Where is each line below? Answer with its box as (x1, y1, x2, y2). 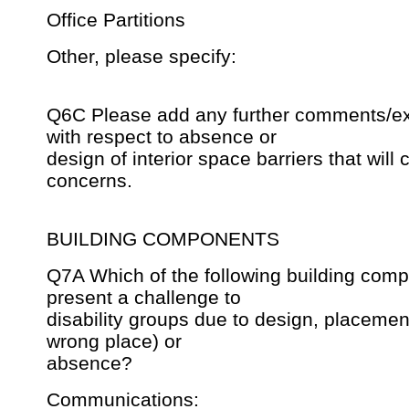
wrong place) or (47, 330, 182, 352)
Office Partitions (47, 9, 185, 31)
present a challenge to (47, 287, 241, 309)
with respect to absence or (47, 126, 277, 148)
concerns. (47, 170, 132, 192)
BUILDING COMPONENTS (47, 228, 279, 250)
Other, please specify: (47, 46, 236, 68)
